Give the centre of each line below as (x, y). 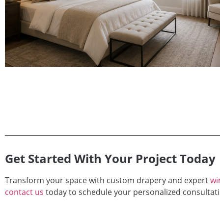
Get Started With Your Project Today (110, 158)
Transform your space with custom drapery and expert (108, 180)
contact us (24, 192)
